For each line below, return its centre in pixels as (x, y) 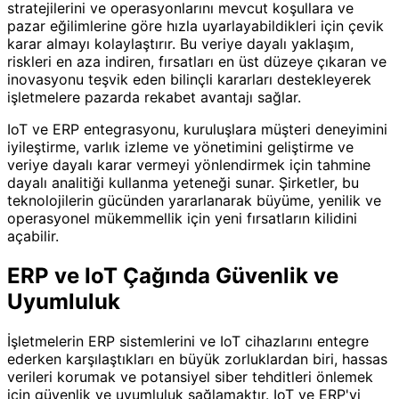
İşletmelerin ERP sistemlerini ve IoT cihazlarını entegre (188, 341)
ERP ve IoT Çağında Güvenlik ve (173, 275)
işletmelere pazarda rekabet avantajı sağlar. (154, 97)
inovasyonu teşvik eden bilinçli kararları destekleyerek (189, 79)
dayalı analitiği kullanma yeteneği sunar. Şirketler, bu (183, 182)
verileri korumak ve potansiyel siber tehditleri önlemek (190, 376)
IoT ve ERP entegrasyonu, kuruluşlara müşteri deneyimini (197, 129)
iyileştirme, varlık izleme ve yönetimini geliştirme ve (180, 147)
